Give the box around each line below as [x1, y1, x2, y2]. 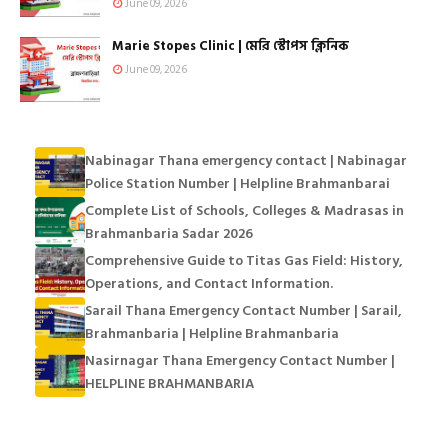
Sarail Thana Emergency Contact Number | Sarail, [85, 298, 402, 322]
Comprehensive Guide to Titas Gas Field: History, [85, 248, 403, 272]
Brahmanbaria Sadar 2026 [85, 221, 253, 245]
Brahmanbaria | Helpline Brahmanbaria [85, 321, 339, 345]
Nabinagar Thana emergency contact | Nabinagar [85, 148, 407, 172]
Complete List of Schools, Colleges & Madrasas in [85, 198, 404, 222]
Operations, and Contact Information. [85, 271, 333, 295]
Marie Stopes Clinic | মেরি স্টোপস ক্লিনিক [112, 34, 349, 57]
